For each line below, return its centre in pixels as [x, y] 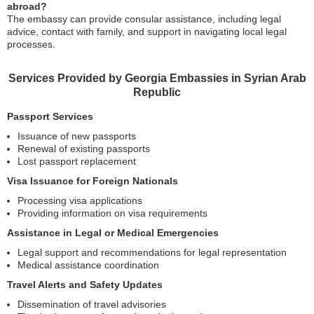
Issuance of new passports [77, 136]
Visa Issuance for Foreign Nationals [93, 180]
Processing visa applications [80, 200]
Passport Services [50, 116]
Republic [157, 92]
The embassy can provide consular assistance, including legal [144, 19]
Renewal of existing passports [84, 148]
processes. [31, 44]
